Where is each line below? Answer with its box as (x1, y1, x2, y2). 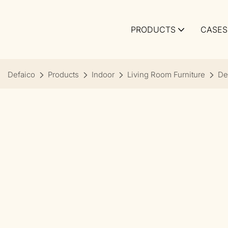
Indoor (92, 70, 115, 79)
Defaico (8, 70, 35, 79)
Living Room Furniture (127, 70, 205, 79)
